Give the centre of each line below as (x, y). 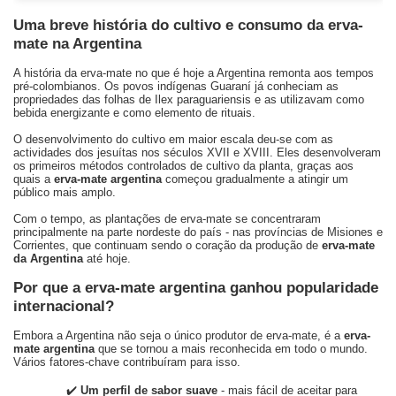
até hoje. (107, 259)
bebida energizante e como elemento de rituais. (134, 113)
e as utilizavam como (308, 99)
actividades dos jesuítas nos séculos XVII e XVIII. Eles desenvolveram (197, 152)
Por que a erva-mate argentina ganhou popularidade (196, 287)
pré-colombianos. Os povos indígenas (112, 86)
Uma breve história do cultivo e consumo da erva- (188, 25)
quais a (34, 179)
